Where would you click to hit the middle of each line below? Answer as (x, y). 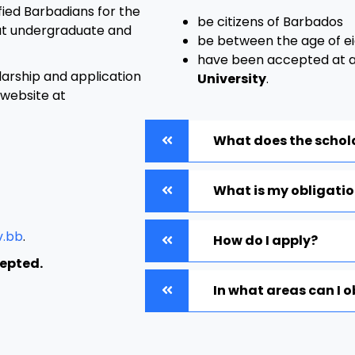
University (232, 78)
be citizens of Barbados (271, 21)
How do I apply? (266, 240)
